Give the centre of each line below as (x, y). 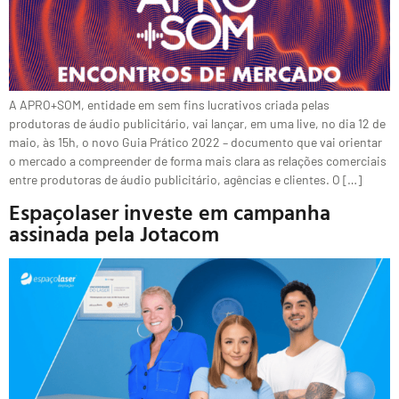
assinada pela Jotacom (114, 234)
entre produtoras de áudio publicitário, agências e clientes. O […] (185, 179)
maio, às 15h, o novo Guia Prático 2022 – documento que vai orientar (195, 142)
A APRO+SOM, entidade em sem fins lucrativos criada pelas (169, 105)
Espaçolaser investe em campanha (170, 212)
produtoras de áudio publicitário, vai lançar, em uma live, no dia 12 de (197, 123)
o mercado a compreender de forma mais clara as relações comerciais (198, 161)
